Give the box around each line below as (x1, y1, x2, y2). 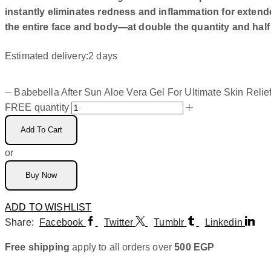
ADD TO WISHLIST (5, 201, 92, 212)
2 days (88, 50, 118, 61)
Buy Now (25, 171, 57, 180)
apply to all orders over (70, 241, 175, 252)
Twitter (103, 217, 133, 227)
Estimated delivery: (5, 50, 89, 61)
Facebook (39, 217, 83, 227)
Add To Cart (20, 125, 62, 135)
